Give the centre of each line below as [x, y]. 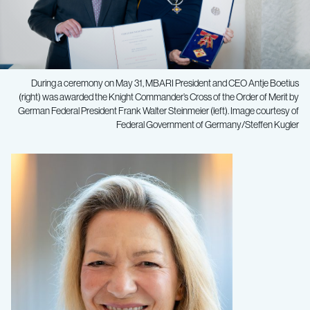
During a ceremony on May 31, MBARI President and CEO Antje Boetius [165, 83]
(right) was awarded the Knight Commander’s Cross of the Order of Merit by [159, 97]
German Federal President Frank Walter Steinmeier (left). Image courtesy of [158, 111]
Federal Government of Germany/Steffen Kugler [208, 125]
